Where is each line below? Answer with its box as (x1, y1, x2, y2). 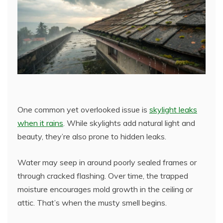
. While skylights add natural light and (63, 118, 195, 128)
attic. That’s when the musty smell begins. (17, 198, 167, 208)
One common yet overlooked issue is (17, 105, 149, 115)
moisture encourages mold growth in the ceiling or (17, 184, 193, 195)
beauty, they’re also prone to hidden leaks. (17, 131, 166, 142)
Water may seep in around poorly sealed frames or (17, 157, 197, 168)
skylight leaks (149, 105, 197, 115)
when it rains (17, 118, 63, 128)
